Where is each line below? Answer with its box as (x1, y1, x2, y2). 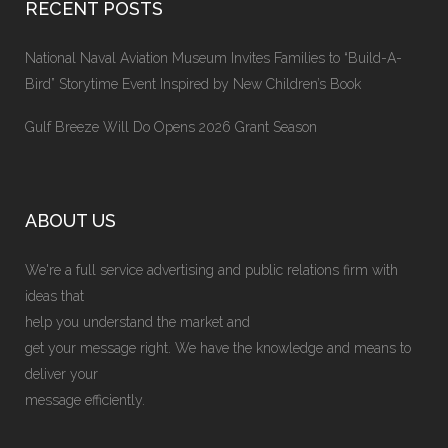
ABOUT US (25, 210, 116, 231)
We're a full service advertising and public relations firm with (25, 262, 398, 278)
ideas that (25, 288, 84, 304)
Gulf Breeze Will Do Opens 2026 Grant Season (25, 119, 317, 135)
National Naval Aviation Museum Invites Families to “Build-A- (25, 50, 402, 66)
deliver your (25, 366, 98, 382)
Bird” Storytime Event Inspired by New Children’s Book (25, 76, 361, 92)
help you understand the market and (25, 314, 250, 330)
